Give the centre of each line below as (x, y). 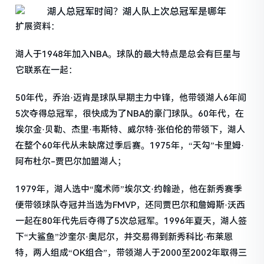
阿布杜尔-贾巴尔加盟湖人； (71, 162)
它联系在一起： (47, 70)
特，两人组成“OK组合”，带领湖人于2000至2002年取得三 (131, 253)
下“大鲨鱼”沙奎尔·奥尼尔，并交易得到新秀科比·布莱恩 (124, 237)
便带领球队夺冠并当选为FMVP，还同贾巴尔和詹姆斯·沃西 (131, 205)
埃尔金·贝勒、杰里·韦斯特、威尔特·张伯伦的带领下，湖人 (131, 130)
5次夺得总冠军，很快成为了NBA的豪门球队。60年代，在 (130, 114)
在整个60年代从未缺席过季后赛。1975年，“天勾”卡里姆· (130, 146)
